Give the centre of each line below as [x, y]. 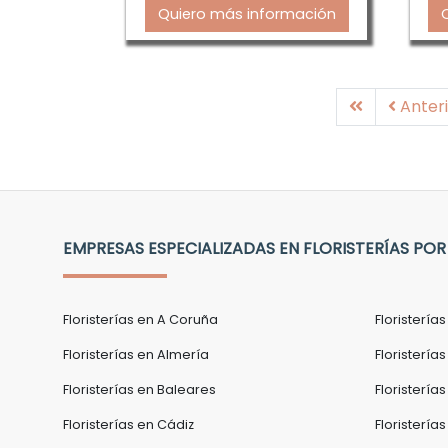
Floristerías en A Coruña [140, 319]
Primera [393, 105]
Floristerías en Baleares [139, 389]
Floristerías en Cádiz [128, 424]
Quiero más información [246, 14]
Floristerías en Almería [136, 354]
